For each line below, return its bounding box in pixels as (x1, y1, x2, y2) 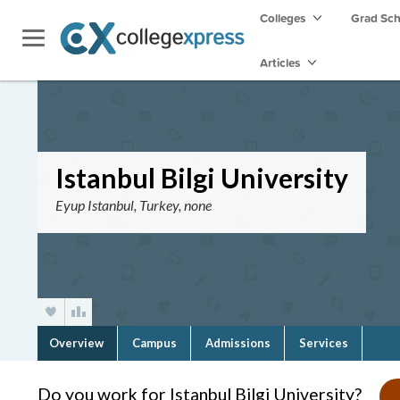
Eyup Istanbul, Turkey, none (55, 196, 212, 213)
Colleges (260, 9, 305, 27)
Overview (49, 336, 104, 350)
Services (299, 336, 348, 350)
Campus (132, 336, 177, 350)
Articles (260, 54, 303, 71)
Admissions (205, 336, 271, 350)
